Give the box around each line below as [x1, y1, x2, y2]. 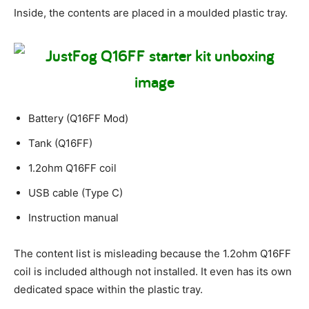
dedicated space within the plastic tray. [14, 283, 203, 297]
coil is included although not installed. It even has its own [14, 265, 292, 279]
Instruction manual [28, 211, 119, 225]
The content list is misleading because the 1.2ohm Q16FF [14, 247, 291, 261]
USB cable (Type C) [28, 186, 123, 200]
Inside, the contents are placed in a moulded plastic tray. [14, 6, 288, 20]
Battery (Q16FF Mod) [28, 112, 128, 126]
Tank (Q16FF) [28, 137, 92, 150]
